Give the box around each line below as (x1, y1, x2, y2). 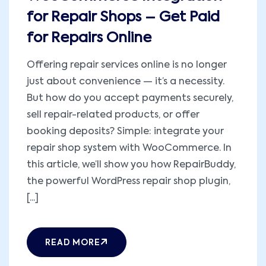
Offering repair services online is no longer (27, 60, 227, 70)
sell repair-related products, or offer (27, 110, 199, 120)
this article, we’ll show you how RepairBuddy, (27, 160, 236, 170)
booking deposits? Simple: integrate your (27, 126, 224, 137)
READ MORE (45, 238, 100, 247)
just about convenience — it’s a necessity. (27, 77, 224, 87)
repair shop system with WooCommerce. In (27, 143, 232, 153)
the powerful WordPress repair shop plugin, (27, 176, 230, 186)
